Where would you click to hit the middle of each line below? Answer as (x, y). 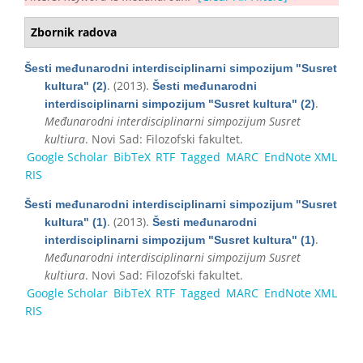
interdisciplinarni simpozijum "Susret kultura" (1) (180, 239)
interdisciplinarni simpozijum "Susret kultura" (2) (180, 103)
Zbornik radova (74, 32)
